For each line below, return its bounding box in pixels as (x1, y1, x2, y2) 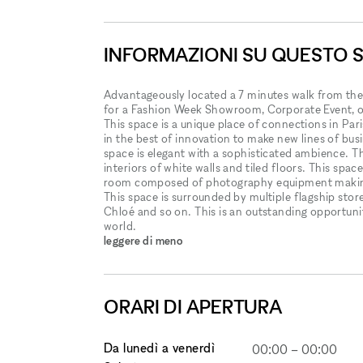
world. (104, 219, 137, 233)
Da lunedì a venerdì (104, 340, 216, 356)
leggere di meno (104, 233, 183, 247)
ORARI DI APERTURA (104, 295, 282, 318)
